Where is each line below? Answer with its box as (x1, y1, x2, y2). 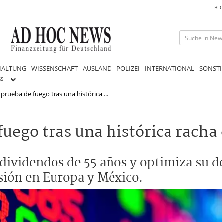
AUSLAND (83, 63, 111, 73)
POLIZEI (116, 63, 140, 73)
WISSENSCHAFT (31, 63, 78, 73)
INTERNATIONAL (145, 63, 194, 73)
